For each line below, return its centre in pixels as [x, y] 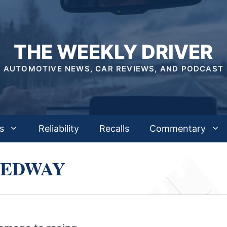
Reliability [59, 128]
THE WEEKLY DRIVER [113, 52]
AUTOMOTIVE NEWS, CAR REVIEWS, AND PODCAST [113, 69]
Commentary [178, 128]
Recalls [114, 128]
